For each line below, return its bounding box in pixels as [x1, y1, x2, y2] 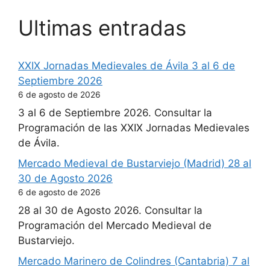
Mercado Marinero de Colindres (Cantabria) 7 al [18, 254, 250, 267]
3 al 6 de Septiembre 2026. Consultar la [18, 107, 212, 119]
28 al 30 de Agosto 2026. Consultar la [18, 204, 202, 216]
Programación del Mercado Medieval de [18, 219, 212, 231]
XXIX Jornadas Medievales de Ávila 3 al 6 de [18, 59, 235, 72]
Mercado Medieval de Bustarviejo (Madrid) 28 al [18, 157, 251, 169]
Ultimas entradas [18, 14, 186, 40]
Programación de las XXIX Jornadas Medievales [18, 122, 250, 134]
